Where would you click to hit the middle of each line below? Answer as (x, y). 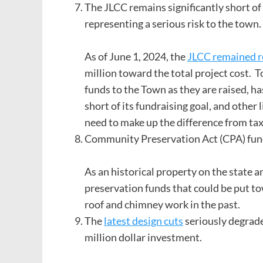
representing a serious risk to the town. (173, 24)
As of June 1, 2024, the (136, 57)
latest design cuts (144, 221)
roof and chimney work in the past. (162, 205)
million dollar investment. (143, 237)
